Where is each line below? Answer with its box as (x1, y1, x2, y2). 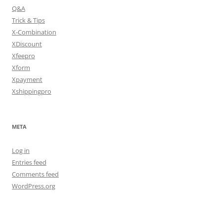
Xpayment (12, 75, 42, 84)
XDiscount (12, 39, 42, 49)
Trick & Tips (12, 16, 45, 25)
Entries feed (12, 158, 46, 167)
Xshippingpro (12, 87, 51, 96)
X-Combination (12, 28, 56, 37)
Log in (12, 146, 30, 155)
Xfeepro (12, 51, 35, 61)
